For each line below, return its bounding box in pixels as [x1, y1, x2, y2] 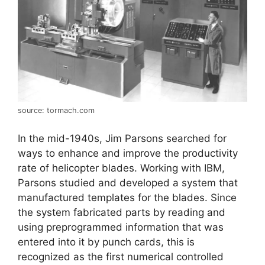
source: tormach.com [18, 106, 95, 115]
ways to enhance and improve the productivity [18, 147, 238, 159]
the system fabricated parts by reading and [18, 206, 225, 218]
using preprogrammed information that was [18, 221, 224, 233]
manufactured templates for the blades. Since [18, 191, 237, 203]
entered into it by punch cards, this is [18, 235, 195, 248]
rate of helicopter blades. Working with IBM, [18, 161, 225, 174]
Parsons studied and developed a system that [18, 176, 238, 189]
